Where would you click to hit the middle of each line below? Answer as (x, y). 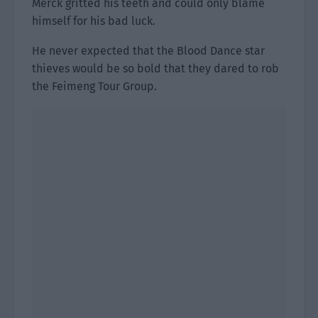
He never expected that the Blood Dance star (148, 51)
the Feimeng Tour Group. (94, 86)
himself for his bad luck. (94, 21)
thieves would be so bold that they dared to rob (155, 68)
